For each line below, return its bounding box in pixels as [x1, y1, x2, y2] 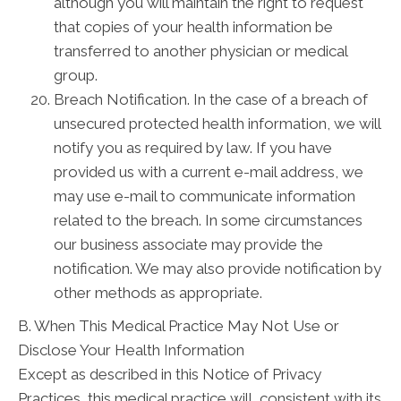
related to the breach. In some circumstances [54, 211, 363, 229]
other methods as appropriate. [54, 284, 262, 302]
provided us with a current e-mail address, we [54, 163, 363, 181]
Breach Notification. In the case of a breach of [54, 90, 368, 108]
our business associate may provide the [54, 235, 323, 253]
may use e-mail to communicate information [54, 187, 355, 205]
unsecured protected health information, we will [54, 115, 380, 132]
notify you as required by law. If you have [54, 139, 332, 157]
